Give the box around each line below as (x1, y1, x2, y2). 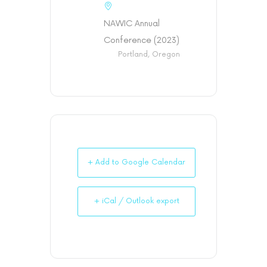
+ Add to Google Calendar (88, 158, 185, 167)
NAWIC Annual (104, 18, 160, 29)
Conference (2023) (104, 35, 179, 46)
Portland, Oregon (118, 50, 180, 60)
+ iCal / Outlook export (94, 197, 179, 206)
